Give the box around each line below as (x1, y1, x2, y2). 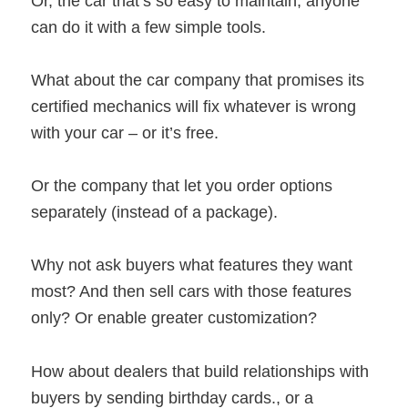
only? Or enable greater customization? (31, 309, 318, 328)
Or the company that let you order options (31, 177, 333, 196)
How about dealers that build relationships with (31, 362, 370, 381)
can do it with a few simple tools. (31, 17, 267, 36)
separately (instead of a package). (31, 203, 279, 222)
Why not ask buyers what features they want (31, 256, 353, 275)
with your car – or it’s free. (31, 123, 219, 142)
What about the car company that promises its (31, 70, 365, 89)
